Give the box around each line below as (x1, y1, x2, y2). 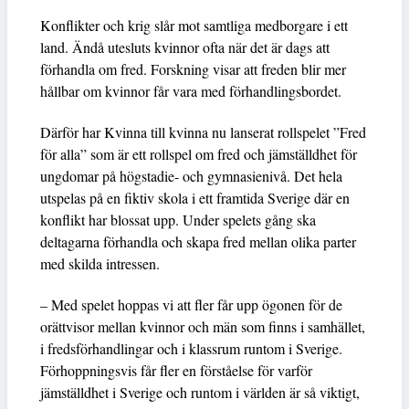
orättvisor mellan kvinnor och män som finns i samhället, (40, 317, 365, 336)
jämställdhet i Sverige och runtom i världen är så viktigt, (40, 383, 360, 402)
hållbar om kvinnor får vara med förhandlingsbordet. (40, 81, 341, 100)
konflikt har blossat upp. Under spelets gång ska (40, 210, 316, 229)
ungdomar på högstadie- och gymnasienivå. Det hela (40, 166, 342, 185)
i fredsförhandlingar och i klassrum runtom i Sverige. (40, 339, 342, 358)
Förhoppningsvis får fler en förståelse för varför (40, 361, 312, 380)
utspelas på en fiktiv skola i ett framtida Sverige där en (40, 188, 350, 207)
